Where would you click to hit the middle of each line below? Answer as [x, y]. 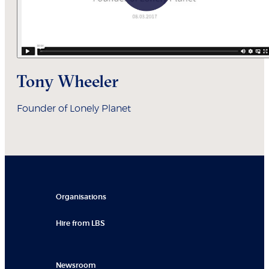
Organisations [81, 197]
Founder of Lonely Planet [74, 109]
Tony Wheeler [68, 81]
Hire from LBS [80, 223]
